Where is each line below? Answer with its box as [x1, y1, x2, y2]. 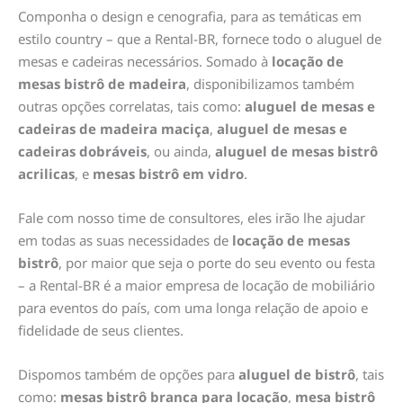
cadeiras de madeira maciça [18, 119, 210, 138]
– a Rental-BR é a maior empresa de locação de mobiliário [18, 275, 375, 294]
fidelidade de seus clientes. [18, 320, 184, 339]
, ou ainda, [147, 141, 215, 160]
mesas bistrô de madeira [18, 74, 186, 93]
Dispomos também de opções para [18, 364, 238, 383]
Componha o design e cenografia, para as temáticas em [18, 6, 362, 25]
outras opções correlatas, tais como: [18, 96, 245, 115]
